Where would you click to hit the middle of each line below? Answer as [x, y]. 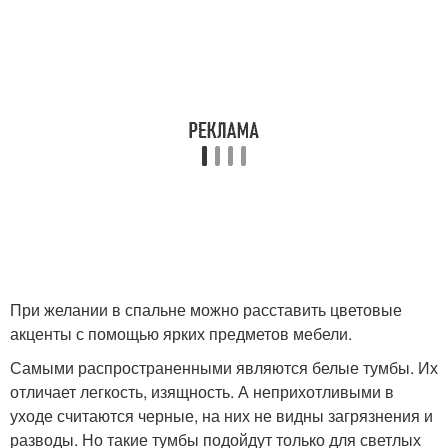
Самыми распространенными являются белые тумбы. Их [224, 368]
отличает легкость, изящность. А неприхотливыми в [202, 392]
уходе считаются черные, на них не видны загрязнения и [221, 416]
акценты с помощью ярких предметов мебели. [181, 334]
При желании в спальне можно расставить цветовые [206, 310]
